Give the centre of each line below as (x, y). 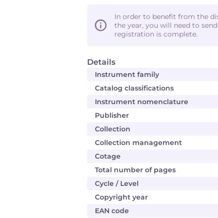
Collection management (138, 143)
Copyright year (121, 197)
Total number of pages (135, 170)
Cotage (108, 156)
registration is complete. (156, 34)
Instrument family (127, 74)
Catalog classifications (134, 88)
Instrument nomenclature (142, 102)
